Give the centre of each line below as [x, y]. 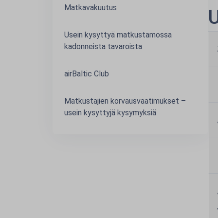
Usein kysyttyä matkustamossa [118, 35]
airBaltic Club [87, 74]
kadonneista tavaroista [103, 46]
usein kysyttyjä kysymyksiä [110, 113]
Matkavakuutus [91, 8]
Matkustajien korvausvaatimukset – [125, 101]
